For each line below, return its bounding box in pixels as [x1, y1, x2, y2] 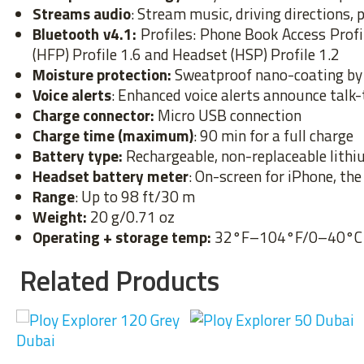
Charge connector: [32, 103, 154, 127]
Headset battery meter [32, 164, 188, 188]
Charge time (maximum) [32, 123, 193, 147]
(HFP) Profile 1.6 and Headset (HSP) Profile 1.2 [32, 42, 340, 66]
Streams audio [32, 2, 131, 25]
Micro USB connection [154, 103, 301, 127]
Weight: [32, 205, 87, 228]
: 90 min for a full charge [193, 123, 353, 147]
